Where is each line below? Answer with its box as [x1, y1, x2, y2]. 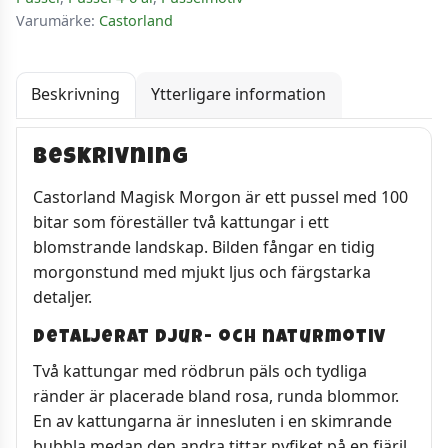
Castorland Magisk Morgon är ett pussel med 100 [33, 186, 408, 209]
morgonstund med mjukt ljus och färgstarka [33, 261, 371, 284]
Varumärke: [16, 10, 99, 30]
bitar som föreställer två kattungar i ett [33, 211, 329, 234]
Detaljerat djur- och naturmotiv [33, 329, 386, 348]
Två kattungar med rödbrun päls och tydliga [33, 360, 367, 383]
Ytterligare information [151, 83, 327, 106]
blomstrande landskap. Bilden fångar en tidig [33, 236, 375, 259]
